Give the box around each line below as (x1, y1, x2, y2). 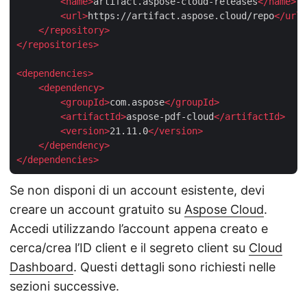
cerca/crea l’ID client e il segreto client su (10, 240, 249, 255)
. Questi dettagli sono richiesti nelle (73, 259, 275, 274)
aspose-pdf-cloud (126, 110, 214, 122)
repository (49, 24, 104, 36)
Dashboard (10, 259, 73, 274)
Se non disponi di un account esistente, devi (10, 182, 265, 197)
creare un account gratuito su (10, 201, 184, 217)
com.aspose (110, 96, 164, 108)
